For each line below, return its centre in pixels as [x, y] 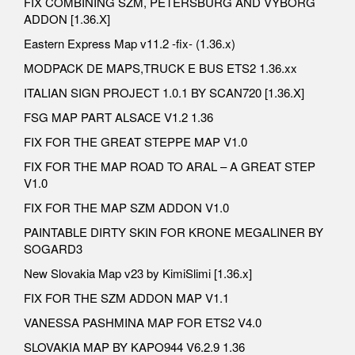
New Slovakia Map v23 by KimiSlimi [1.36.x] [138, 273]
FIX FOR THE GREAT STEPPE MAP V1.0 [136, 142]
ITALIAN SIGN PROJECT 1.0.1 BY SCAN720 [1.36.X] [164, 93]
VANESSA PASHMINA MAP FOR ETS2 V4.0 [143, 323]
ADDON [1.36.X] [67, 19]
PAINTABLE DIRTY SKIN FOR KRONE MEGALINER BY [174, 232]
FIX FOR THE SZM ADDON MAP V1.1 [126, 298]
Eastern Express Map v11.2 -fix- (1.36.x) [130, 44]
